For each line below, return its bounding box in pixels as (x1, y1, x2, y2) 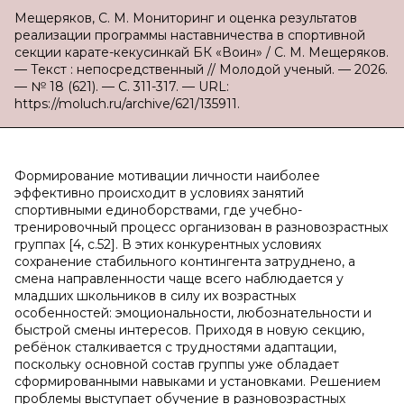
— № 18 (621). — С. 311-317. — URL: (14, 78, 229, 95)
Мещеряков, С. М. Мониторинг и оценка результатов (14, 10, 357, 26)
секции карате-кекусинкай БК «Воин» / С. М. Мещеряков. (14, 44, 389, 60)
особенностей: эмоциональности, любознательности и (14, 305, 372, 321)
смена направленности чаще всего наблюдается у (14, 271, 344, 287)
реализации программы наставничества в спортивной (14, 27, 365, 43)
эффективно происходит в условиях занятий (14, 185, 304, 201)
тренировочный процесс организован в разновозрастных (14, 219, 388, 235)
